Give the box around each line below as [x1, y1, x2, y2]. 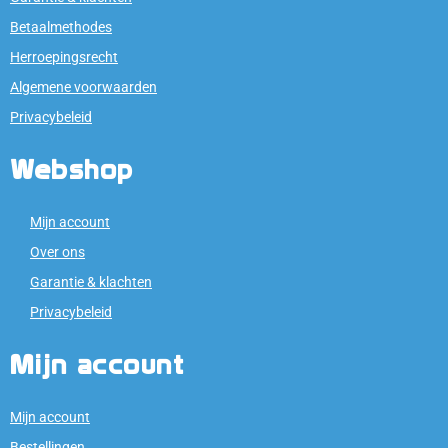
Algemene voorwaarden [10, 78, 157, 95]
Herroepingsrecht [10, 48, 118, 65]
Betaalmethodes [10, 18, 112, 35]
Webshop [10, 152, 134, 186]
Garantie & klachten [30, 273, 152, 290]
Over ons [30, 243, 85, 260]
